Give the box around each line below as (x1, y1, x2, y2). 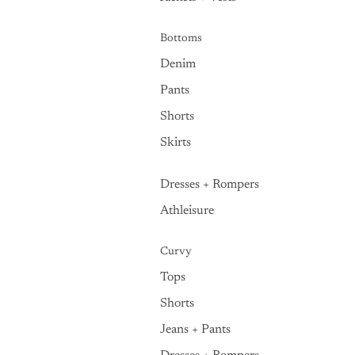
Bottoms (160, 33, 202, 44)
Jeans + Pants (160, 323, 231, 336)
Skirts (160, 136, 191, 149)
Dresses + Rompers (160, 178, 259, 191)
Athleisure (160, 204, 214, 217)
